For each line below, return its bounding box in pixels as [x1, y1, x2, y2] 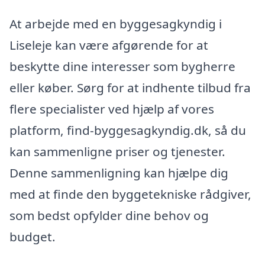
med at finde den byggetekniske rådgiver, [9, 185, 251, 202]
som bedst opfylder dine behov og [9, 206, 209, 224]
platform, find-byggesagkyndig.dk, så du [9, 121, 246, 138]
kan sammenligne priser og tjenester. [9, 143, 225, 160]
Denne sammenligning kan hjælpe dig [9, 164, 228, 181]
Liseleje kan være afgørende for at [9, 36, 208, 53]
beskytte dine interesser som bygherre [9, 57, 235, 75]
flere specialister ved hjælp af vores [9, 100, 214, 117]
